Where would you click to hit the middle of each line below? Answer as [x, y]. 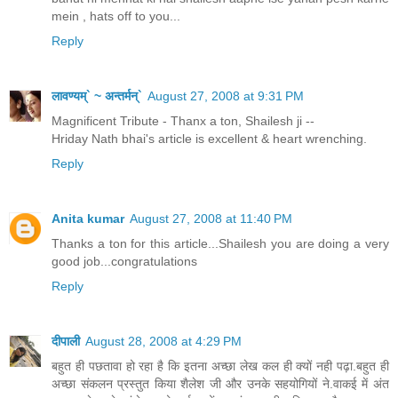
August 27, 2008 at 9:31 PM [226, 96]
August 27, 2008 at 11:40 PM [211, 219]
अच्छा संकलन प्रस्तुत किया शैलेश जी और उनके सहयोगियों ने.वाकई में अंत [220, 384]
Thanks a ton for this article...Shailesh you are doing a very [220, 244]
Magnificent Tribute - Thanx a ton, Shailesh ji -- [183, 121]
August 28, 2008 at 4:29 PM [163, 342]
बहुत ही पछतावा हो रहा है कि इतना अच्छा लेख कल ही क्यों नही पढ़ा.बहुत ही [220, 366]
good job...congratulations [124, 262]
